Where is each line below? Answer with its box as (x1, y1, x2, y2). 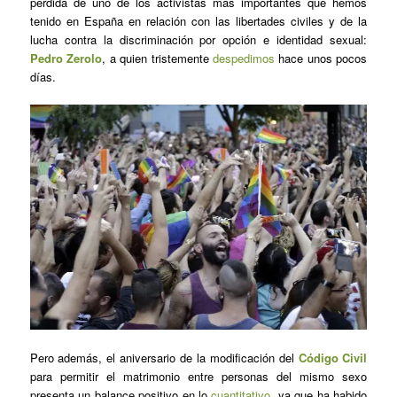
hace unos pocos (274, 50, 368, 67)
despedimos (212, 50, 275, 67)
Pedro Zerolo (29, 50, 103, 67)
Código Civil (298, 349, 368, 366)
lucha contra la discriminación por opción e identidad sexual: (29, 31, 368, 49)
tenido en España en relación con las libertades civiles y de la (29, 12, 368, 30)
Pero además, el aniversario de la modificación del (29, 349, 299, 366)
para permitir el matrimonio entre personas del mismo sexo (29, 368, 368, 385)
